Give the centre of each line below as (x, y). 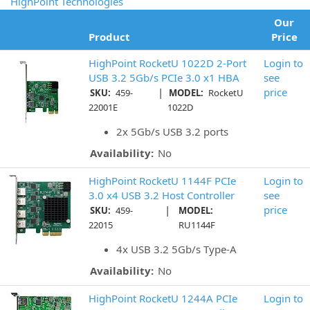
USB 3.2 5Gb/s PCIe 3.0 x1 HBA (164, 77)
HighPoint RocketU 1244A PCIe (163, 298)
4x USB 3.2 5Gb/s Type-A (176, 249)
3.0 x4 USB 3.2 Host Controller (162, 195)
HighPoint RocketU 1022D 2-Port (167, 63)
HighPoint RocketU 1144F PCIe (162, 181)
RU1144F (197, 225)
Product (109, 37)
